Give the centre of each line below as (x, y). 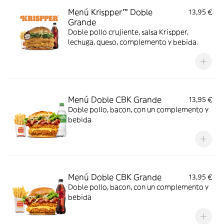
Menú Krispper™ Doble (110, 12)
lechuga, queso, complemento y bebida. (133, 42)
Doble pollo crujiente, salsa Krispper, (128, 32)
